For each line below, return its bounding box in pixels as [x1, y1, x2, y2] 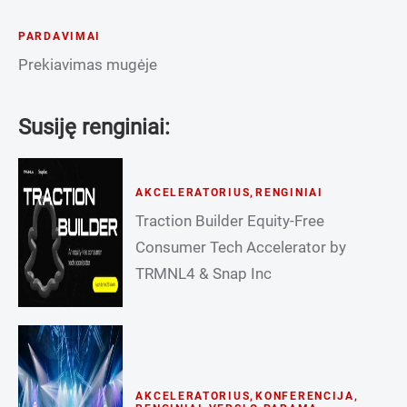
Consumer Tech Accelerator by [135, 238, 347, 257]
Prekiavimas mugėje [18, 55, 157, 74]
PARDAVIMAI [18, 29, 102, 43]
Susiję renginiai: [18, 114, 170, 140]
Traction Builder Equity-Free [135, 212, 325, 231]
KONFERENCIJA [255, 390, 354, 403]
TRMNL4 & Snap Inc [135, 264, 273, 283]
